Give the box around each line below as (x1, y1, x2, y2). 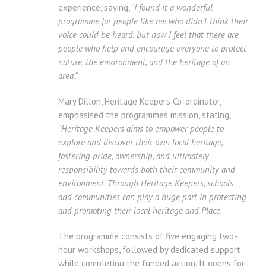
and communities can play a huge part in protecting (58, 191, 246, 203)
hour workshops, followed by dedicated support (58, 244, 240, 256)
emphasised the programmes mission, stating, (58, 109, 230, 121)
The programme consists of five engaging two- (58, 230, 237, 242)
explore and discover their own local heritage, (58, 137, 223, 148)
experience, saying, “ (58, 2, 134, 14)
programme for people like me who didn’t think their (58, 15, 248, 27)
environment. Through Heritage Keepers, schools (58, 178, 233, 189)
